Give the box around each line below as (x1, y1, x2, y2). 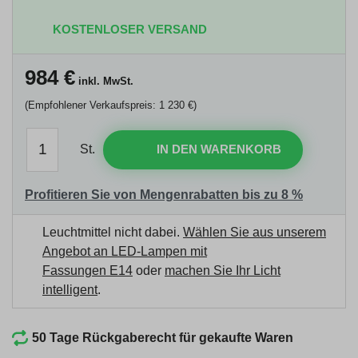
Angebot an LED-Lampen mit (42, 244, 207, 258)
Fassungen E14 (42, 263, 133, 277)
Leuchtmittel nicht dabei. (42, 225, 183, 239)
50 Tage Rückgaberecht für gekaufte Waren (32, 330, 293, 344)
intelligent (42, 282, 97, 296)
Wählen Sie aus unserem (183, 225, 326, 239)
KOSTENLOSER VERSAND (53, 22, 207, 36)
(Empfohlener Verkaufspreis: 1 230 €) (25, 98, 197, 111)
